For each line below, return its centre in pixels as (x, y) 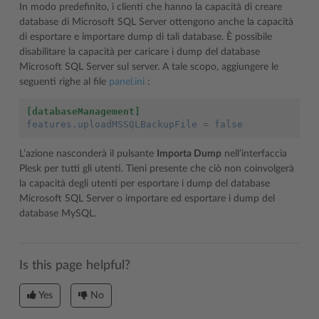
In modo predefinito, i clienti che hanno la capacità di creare (151, 7)
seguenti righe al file (64, 82)
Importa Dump (189, 154)
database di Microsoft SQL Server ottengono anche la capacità (156, 22)
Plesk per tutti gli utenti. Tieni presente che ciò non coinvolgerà (157, 169)
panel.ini (127, 82)
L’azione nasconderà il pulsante (88, 154)
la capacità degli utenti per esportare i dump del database (145, 184)
